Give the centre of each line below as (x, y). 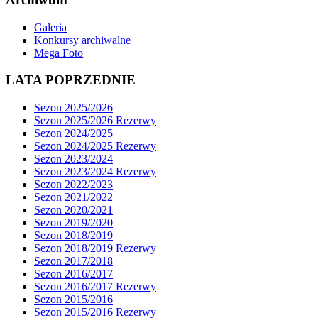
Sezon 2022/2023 (73, 184)
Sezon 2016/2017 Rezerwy (95, 286)
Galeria (50, 27)
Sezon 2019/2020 (73, 222)
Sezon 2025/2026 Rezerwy (95, 120)
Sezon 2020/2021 (73, 209)
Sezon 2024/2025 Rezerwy (95, 146)
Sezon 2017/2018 (73, 261)
